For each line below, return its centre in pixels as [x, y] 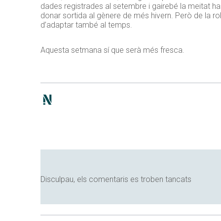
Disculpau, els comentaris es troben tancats [116, 180]
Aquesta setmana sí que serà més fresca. [112, 50]
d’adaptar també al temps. [86, 25]
